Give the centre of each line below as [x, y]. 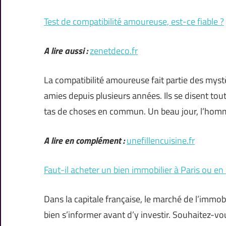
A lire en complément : [84, 141]
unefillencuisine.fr [161, 141]
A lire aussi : [66, 51]
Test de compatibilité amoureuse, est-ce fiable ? [134, 22]
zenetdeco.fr [114, 51]
